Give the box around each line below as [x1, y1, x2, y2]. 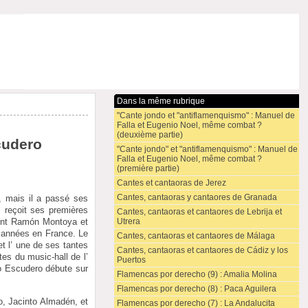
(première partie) [116, 164, 179, 173]
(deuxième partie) [116, 130, 183, 140]
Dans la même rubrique [116, 96, 205, 106]
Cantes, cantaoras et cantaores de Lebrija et [116, 207, 282, 217]
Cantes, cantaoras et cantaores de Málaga [116, 231, 275, 241]
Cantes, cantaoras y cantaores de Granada [116, 192, 277, 202]
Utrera [116, 217, 140, 226]
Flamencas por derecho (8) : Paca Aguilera [116, 284, 276, 294]
